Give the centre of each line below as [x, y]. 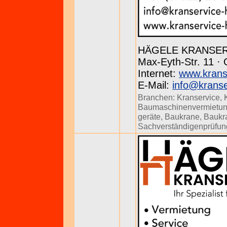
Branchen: [157, 97]
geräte [149, 117]
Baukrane [182, 117]
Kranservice [198, 97]
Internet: [158, 73]
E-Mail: [155, 85]
